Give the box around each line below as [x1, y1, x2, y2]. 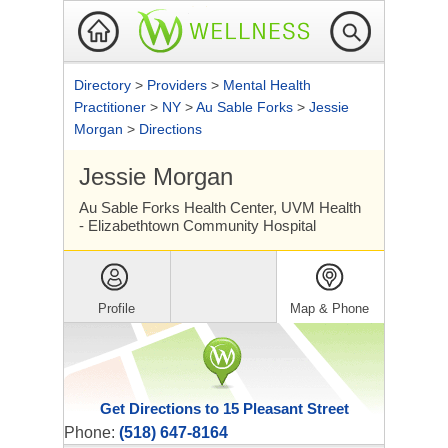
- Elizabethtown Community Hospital [79, 217, 316, 234]
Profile [98, 301, 136, 316]
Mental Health [223, 77, 311, 93]
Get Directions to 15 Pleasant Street [99, 400, 349, 417]
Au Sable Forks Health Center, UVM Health [79, 199, 361, 216]
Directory [74, 77, 135, 93]
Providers [147, 77, 211, 93]
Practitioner [74, 99, 150, 115]
